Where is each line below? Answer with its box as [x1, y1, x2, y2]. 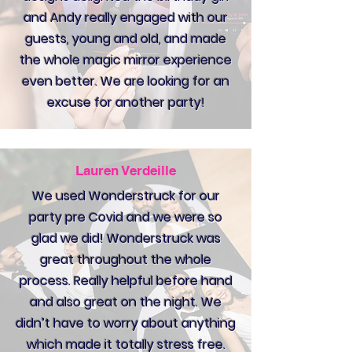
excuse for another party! [46, 93, 205, 112]
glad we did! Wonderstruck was [31, 229, 221, 247]
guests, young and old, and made [25, 29, 226, 48]
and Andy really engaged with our [24, 8, 228, 27]
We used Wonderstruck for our [31, 186, 220, 205]
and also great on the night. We [30, 292, 222, 311]
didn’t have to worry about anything [16, 313, 236, 332]
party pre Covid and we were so [29, 207, 222, 226]
